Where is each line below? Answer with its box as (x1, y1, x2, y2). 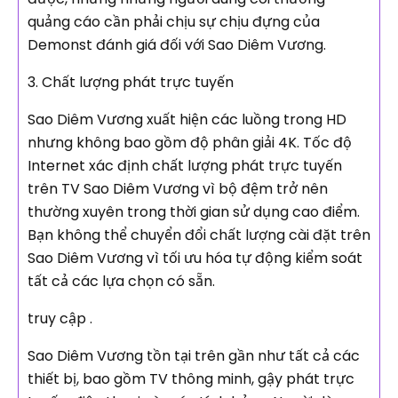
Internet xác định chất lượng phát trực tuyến (28, 155, 342, 177)
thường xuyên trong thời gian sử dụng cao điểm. (28, 202, 360, 223)
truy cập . (28, 308, 92, 330)
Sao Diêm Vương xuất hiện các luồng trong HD (28, 109, 346, 131)
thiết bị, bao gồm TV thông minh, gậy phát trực (28, 369, 354, 390)
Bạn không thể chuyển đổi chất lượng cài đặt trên (28, 225, 370, 246)
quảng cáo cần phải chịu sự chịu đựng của (28, 12, 320, 33)
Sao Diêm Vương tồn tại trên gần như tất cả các (28, 346, 360, 367)
